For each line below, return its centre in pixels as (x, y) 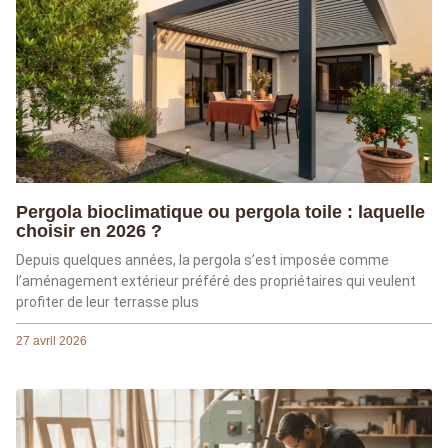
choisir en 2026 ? (89, 231)
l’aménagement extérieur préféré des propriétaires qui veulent (216, 281)
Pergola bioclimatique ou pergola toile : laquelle (220, 212)
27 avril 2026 (51, 341)
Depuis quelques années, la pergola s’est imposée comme (202, 260)
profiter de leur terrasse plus (107, 302)
